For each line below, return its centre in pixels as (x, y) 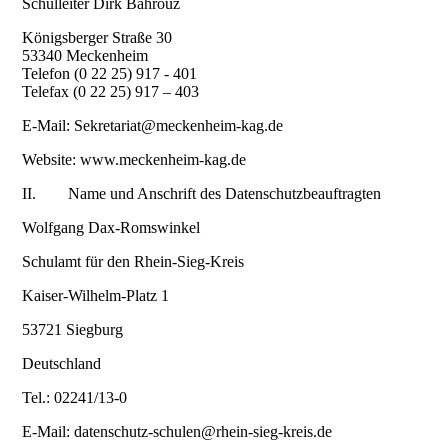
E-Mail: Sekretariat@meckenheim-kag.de (153, 126)
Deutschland (62, 364)
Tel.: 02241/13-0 (75, 398)
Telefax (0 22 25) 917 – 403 (111, 92)
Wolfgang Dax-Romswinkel (111, 228)
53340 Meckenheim (85, 56)
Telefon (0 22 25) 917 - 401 (110, 74)
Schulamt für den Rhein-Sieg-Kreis (133, 262)
